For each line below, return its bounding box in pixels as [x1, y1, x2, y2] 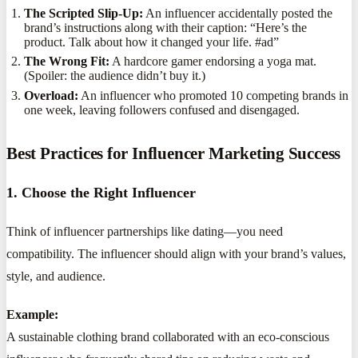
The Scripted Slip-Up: [24, 6, 144, 20]
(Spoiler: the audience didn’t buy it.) [24, 69, 206, 83]
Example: [6, 307, 58, 321]
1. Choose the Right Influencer [6, 185, 196, 201]
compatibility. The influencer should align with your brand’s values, [6, 246, 346, 261]
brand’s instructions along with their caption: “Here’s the [24, 20, 308, 34]
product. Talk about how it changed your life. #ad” [24, 34, 280, 49]
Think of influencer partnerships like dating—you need [6, 224, 283, 238]
